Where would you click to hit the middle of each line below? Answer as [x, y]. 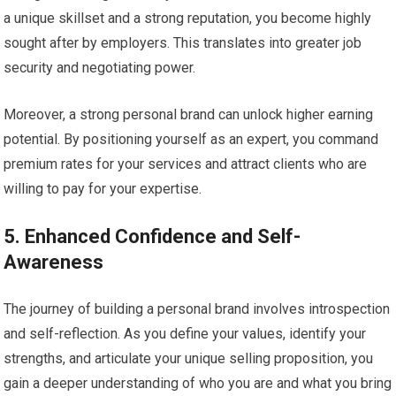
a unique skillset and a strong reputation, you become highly [188, 18]
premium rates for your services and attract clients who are [186, 164]
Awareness [54, 262]
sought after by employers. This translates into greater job [183, 42]
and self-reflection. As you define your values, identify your [185, 333]
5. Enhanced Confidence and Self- [152, 236]
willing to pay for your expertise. [103, 188]
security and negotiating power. [100, 67]
